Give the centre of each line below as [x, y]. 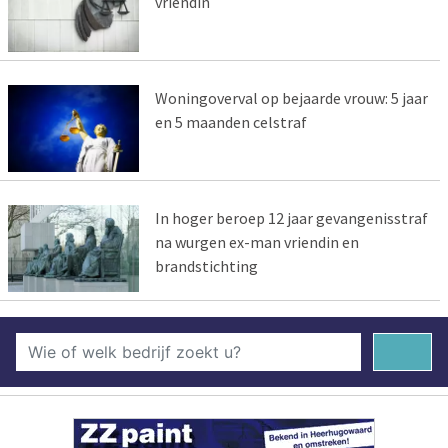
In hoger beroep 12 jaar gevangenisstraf [291, 218]
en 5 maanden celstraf [230, 122]
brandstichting [206, 266]
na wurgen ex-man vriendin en [256, 242]
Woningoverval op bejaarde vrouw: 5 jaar [291, 98]
